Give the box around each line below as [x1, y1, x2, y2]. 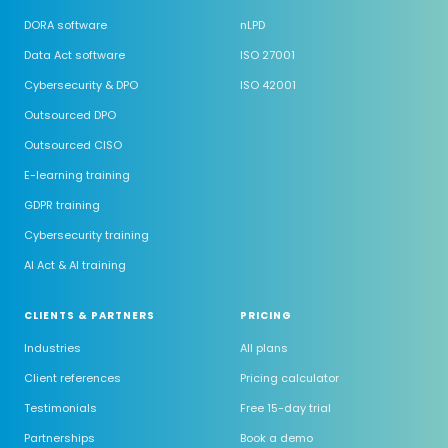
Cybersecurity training [24, 227, 149, 243]
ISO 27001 [240, 47, 295, 63]
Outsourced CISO [24, 137, 122, 153]
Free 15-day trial [240, 400, 331, 416]
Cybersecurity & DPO [24, 77, 138, 93]
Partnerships [24, 430, 95, 446]
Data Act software [24, 47, 125, 63]
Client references [24, 370, 121, 386]
